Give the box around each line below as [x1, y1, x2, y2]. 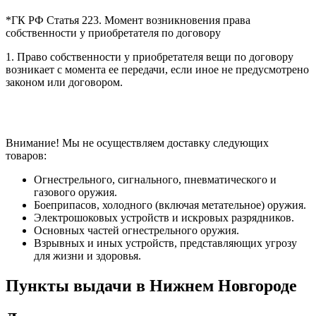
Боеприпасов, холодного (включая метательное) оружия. [34, 199, 306, 212]
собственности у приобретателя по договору [6, 27, 221, 39]
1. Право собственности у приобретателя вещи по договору [6, 51, 293, 63]
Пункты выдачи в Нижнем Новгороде [6, 276, 297, 296]
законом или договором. [6, 76, 123, 89]
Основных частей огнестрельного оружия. [34, 224, 239, 237]
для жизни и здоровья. [34, 250, 141, 262]
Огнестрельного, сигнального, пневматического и [34, 174, 276, 186]
